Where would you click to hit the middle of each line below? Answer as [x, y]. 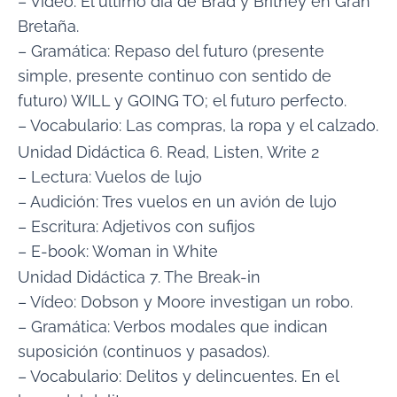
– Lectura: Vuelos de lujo [110, 176]
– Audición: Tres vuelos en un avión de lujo [177, 201]
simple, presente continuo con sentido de [175, 76]
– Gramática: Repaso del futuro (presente [171, 51]
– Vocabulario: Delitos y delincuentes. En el [178, 377]
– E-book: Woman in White [118, 251]
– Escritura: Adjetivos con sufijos [136, 226]
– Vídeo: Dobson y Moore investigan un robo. [185, 302]
